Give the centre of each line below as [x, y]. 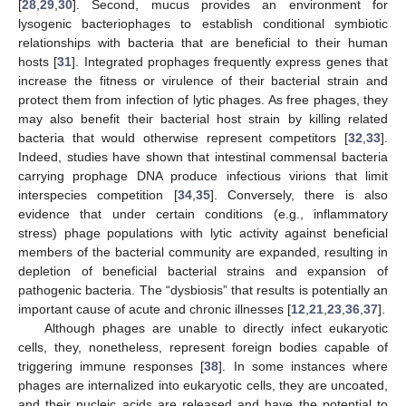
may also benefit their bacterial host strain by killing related [203, 119]
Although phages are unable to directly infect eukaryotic [216, 329]
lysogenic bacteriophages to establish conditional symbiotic [203, 24]
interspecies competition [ [98, 195]
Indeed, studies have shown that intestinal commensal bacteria [203, 157]
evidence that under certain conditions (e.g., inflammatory [203, 214]
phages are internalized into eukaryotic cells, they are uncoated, [203, 386]
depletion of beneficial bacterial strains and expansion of [203, 271]
